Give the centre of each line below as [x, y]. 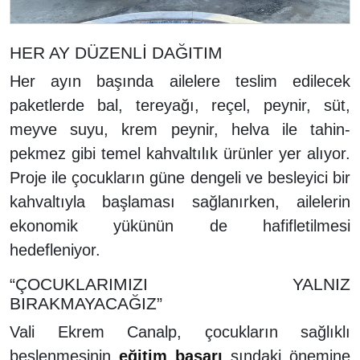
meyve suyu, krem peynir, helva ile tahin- [180, 130]
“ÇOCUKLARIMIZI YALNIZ [180, 284]
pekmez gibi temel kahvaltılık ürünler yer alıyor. [180, 154]
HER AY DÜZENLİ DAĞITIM [116, 53]
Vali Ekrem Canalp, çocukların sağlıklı [180, 332]
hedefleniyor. [55, 250]
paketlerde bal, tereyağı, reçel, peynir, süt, [180, 106]
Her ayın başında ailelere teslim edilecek [180, 82]
